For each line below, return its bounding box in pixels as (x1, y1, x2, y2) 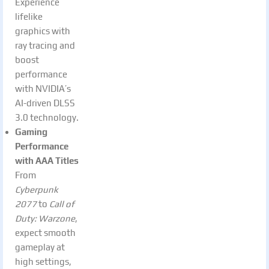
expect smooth (15, 227, 76, 238)
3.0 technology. (15, 112, 79, 122)
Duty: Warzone (15, 213, 75, 223)
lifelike (15, 11, 43, 22)
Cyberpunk (15, 184, 58, 195)
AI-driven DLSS (15, 97, 75, 108)
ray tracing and (15, 40, 75, 50)
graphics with (15, 25, 70, 36)
